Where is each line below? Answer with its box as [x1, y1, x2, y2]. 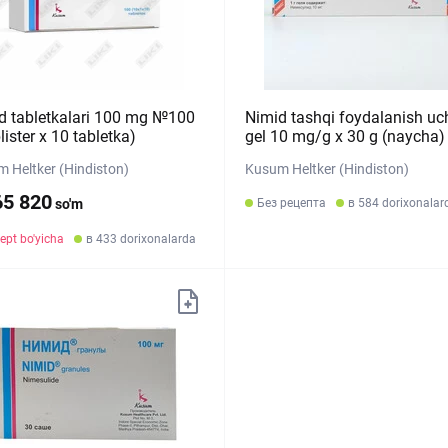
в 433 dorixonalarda [86, 232, 196, 246]
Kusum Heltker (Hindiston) [244, 161, 409, 177]
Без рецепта [256, 196, 326, 210]
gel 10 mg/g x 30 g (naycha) [244, 127, 445, 146]
